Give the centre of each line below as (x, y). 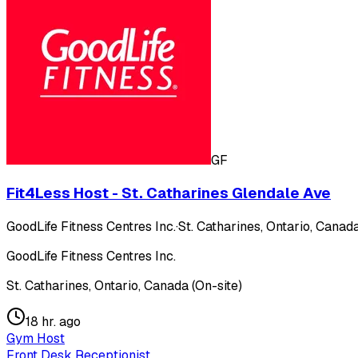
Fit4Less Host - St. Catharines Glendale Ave (169, 193)
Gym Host (36, 339)
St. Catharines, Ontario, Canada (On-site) (124, 286)
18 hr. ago (53, 322)
